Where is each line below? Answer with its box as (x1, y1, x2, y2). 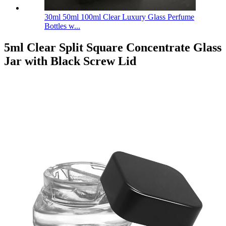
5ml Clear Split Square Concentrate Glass (4, 41, 221, 54)
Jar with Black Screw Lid (4, 54, 136, 68)
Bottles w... (44, 22, 80, 31)
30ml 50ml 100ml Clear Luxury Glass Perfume (44, 13, 194, 22)
